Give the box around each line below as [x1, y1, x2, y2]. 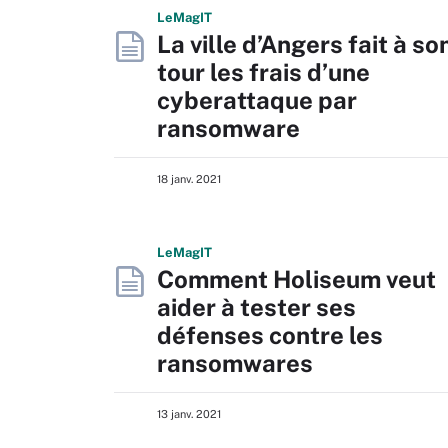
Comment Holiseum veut [157, 265, 436, 293]
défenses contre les [157, 321, 383, 349]
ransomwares [157, 349, 313, 377]
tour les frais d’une [157, 58, 370, 86]
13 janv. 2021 [157, 408, 221, 420]
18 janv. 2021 [157, 173, 221, 185]
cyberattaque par [157, 86, 357, 114]
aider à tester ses [157, 293, 356, 321]
